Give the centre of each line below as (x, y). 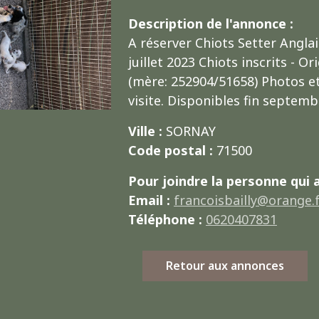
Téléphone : (165, 219)
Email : (149, 200)
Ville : (145, 131)
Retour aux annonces (225, 266)
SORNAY (189, 131)
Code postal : (170, 150)
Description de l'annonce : (210, 23)
